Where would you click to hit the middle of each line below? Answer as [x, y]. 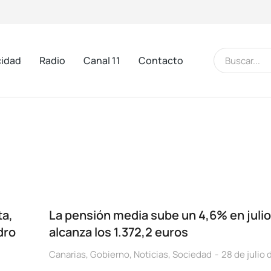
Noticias [151, 254]
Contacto [161, 60]
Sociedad [192, 254]
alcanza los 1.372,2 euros [118, 232]
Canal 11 [102, 60]
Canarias [67, 254]
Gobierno [109, 254]
